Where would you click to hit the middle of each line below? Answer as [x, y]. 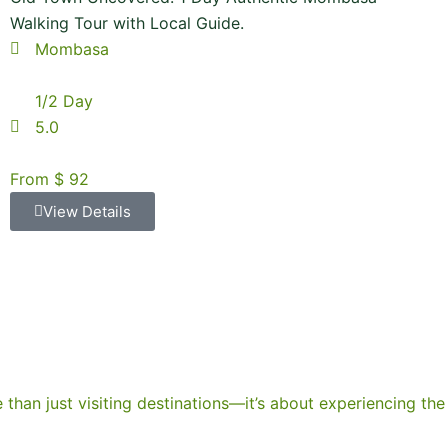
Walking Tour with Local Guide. [127, 23]
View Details [87, 211]
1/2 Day [64, 101]
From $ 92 [49, 179]
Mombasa [72, 49]
